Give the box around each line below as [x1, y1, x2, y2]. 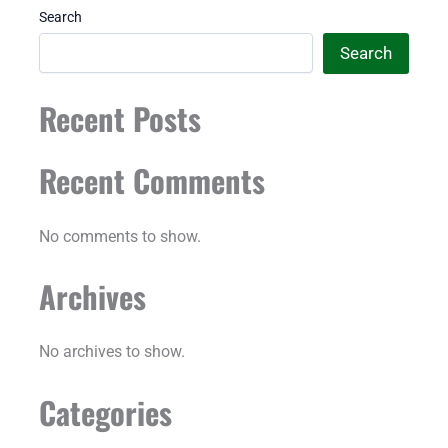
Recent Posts [39, 94, 202, 141]
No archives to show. [39, 342, 186, 362]
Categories [39, 388, 173, 435]
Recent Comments [39, 157, 266, 204]
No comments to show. [39, 226, 202, 246]
